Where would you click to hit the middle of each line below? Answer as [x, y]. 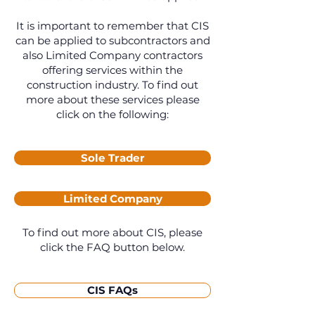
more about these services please [112, 99]
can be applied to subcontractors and [112, 40]
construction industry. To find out [112, 85]
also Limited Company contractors [112, 55]
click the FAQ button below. [112, 247]
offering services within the [112, 70]
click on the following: [112, 114]
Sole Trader [112, 158]
